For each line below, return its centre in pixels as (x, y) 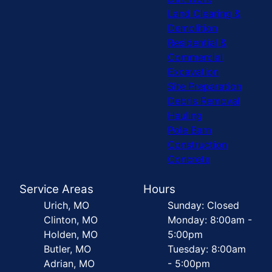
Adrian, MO (69, 263)
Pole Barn (189, 130)
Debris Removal (204, 101)
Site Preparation (205, 86)
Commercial (195, 57)
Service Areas (56, 189)
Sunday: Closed (203, 205)
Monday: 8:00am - (210, 220)
